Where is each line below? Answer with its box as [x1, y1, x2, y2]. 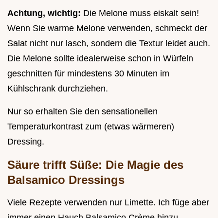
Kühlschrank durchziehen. [7, 84, 108, 94]
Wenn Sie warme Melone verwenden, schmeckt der [7, 23, 207, 34]
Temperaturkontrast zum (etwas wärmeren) [7, 122, 174, 132]
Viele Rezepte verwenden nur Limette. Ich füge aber [7, 198, 209, 208]
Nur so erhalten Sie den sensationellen [7, 107, 158, 117]
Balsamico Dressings [7, 173, 125, 187]
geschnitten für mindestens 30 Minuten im [7, 69, 169, 79]
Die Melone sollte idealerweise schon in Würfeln [7, 54, 193, 64]
